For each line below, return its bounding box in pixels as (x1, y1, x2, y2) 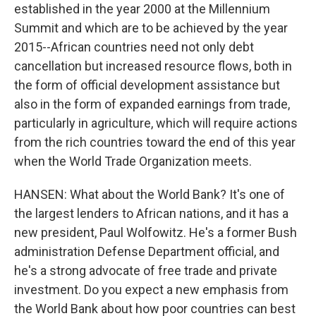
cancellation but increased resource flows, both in (14, 59, 292, 73)
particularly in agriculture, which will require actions (14, 116, 298, 130)
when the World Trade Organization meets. (14, 154, 252, 169)
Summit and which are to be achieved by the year (14, 20, 288, 35)
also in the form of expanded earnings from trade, (14, 97, 290, 111)
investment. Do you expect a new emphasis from (14, 282, 288, 297)
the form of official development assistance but (14, 78, 280, 92)
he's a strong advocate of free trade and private (14, 263, 277, 278)
